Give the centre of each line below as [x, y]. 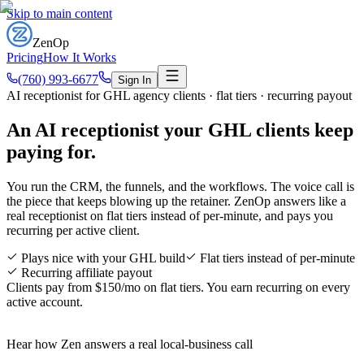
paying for [49, 152]
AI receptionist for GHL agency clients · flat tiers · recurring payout [179, 95]
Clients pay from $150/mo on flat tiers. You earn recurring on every [178, 287]
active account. [45, 301]
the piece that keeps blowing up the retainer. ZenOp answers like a [176, 201]
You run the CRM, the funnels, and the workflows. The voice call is [180, 186]
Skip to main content [59, 13]
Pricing [25, 57]
